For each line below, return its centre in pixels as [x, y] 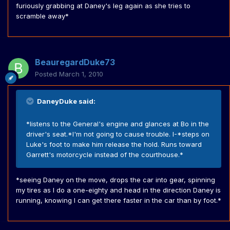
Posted [47, 74]
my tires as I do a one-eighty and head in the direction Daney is [118, 190]
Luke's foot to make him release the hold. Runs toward [114, 145]
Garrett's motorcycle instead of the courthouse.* [105, 155]
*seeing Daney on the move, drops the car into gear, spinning [116, 180]
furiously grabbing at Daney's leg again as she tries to [103, 6]
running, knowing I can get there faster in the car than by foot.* [119, 200]
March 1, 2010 [81, 74]
